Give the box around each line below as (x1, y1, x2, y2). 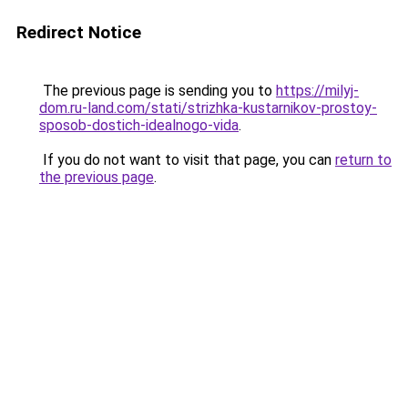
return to (335, 151, 392, 168)
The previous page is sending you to (39, 82, 276, 99)
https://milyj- (276, 82, 359, 99)
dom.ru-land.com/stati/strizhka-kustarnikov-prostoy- (39, 99, 377, 117)
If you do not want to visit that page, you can (39, 151, 335, 168)
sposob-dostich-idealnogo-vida (39, 117, 239, 134)
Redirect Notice (16, 22, 141, 43)
